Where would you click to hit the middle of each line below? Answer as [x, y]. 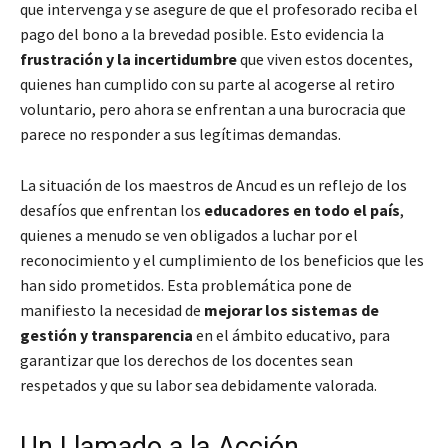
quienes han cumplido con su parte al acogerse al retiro [207, 84]
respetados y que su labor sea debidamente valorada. [198, 385]
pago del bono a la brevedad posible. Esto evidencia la [202, 34]
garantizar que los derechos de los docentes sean [186, 360]
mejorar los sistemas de [291, 310]
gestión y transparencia [106, 335]
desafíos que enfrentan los [112, 210]
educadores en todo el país [302, 210]
